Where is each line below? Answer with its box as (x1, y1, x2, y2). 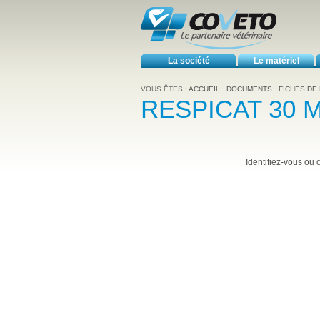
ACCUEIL (189, 85, 222, 93)
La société (167, 56, 210, 66)
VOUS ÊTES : (141, 85, 189, 93)
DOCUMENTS (226, 85, 272, 93)
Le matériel (253, 56, 299, 66)
